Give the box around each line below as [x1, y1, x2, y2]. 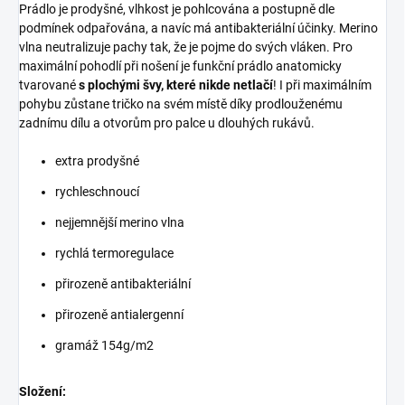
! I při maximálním [273, 77, 372, 92]
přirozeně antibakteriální [55, 276, 191, 291]
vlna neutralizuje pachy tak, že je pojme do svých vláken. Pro [19, 39, 353, 54]
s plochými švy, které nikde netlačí [79, 77, 273, 92]
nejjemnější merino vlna [55, 214, 184, 230]
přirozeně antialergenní [55, 306, 184, 322]
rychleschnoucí [55, 184, 139, 199]
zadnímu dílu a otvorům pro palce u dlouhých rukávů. [19, 115, 315, 130]
